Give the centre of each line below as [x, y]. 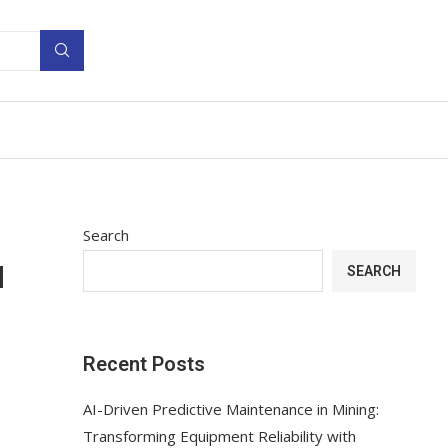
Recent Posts [144, 363]
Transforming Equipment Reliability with [220, 435]
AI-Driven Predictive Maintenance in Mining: [231, 408]
